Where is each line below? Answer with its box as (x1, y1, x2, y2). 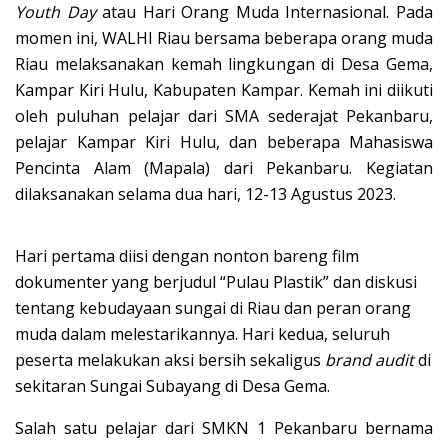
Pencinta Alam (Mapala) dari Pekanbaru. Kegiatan (15, 157, 433, 180)
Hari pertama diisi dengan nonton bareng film (15, 245, 359, 268)
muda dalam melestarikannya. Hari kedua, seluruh (15, 323, 390, 346)
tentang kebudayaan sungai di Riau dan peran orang (15, 297, 411, 320)
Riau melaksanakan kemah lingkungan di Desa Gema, (15, 53, 433, 76)
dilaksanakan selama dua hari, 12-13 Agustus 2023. (15, 183, 396, 206)
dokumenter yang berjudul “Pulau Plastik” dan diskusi (15, 271, 417, 294)
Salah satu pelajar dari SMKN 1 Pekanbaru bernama (15, 417, 433, 440)
